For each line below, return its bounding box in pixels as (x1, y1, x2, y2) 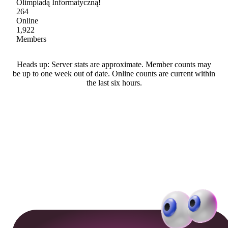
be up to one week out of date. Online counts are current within (13, 69, 215, 78)
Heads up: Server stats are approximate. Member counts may (17, 60, 211, 69)
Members (16, 35, 46, 44)
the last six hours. (86, 78, 142, 88)
